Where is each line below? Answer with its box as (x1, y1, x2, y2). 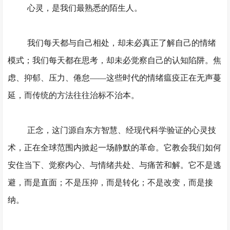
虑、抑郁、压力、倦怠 (8, 73, 90, 82)
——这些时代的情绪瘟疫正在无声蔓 (90, 73, 222, 82)
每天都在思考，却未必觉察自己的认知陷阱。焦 (49, 56, 222, 65)
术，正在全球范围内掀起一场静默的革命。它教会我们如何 (8, 143, 222, 152)
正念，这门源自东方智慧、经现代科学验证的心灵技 (27, 126, 216, 135)
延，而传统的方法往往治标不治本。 (8, 91, 140, 100)
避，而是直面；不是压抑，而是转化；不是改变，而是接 (8, 178, 214, 187)
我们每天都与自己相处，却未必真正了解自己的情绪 (27, 39, 216, 47)
